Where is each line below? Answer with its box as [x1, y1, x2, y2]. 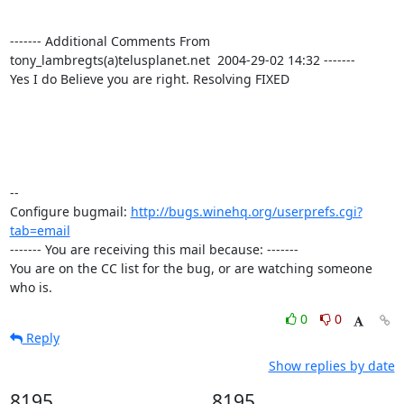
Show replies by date [268, 357, 395, 374]
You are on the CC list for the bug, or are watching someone [9, 260, 372, 277]
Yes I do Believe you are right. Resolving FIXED [9, 70, 289, 87]
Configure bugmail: [9, 203, 131, 220]
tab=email [9, 222, 70, 239]
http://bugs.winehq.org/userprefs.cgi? [130, 203, 363, 220]
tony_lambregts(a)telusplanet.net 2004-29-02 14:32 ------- [9, 51, 355, 69]
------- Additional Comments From [9, 32, 210, 50]
